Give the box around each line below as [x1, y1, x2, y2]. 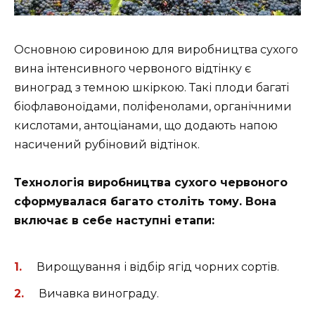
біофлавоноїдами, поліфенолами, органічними [14, 100, 292, 114]
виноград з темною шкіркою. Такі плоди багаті [14, 81, 289, 95]
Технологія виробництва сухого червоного [14, 176, 288, 190]
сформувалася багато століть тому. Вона [14, 195, 276, 209]
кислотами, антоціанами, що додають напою [14, 119, 278, 133]
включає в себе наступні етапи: [14, 214, 214, 228]
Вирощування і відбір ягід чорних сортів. [36, 259, 279, 274]
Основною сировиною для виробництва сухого [14, 43, 298, 57]
